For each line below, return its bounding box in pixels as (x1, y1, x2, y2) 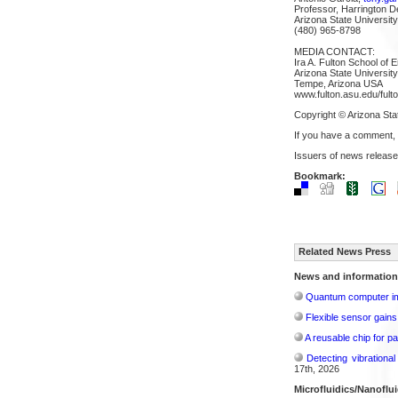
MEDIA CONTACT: (293, 45, 375, 57)
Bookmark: (293, 170, 346, 181)
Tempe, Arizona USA (293, 77, 383, 89)
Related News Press (298, 245, 391, 257)
